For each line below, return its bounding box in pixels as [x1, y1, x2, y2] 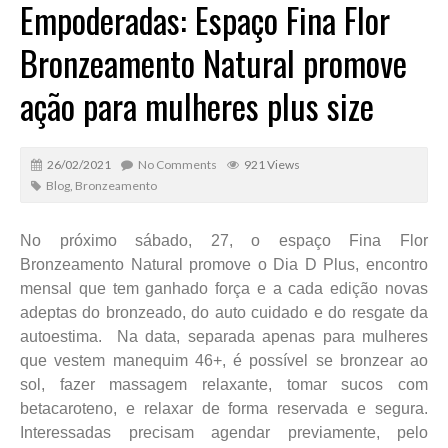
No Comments [138, 156, 217, 172]
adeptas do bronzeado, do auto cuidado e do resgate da [20, 303, 428, 321]
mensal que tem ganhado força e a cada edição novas [20, 279, 428, 297]
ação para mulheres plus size [20, 79, 374, 131]
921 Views [244, 156, 300, 172]
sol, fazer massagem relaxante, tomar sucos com [20, 375, 428, 393]
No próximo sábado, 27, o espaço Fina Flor [20, 231, 428, 249]
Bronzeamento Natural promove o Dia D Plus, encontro [20, 255, 428, 273]
